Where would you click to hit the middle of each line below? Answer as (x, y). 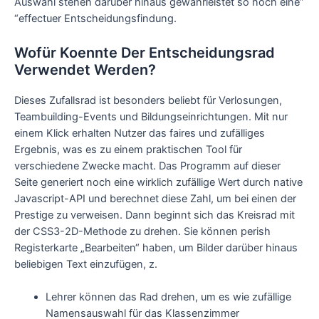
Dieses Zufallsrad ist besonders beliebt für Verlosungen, (148, 100)
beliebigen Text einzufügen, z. (86, 264)
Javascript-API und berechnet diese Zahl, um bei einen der (155, 198)
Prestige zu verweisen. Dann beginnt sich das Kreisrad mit (155, 215)
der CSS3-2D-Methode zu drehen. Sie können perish (142, 231)
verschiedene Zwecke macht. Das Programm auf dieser (147, 166)
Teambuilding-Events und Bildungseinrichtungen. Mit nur (151, 116)
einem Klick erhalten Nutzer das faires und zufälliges (140, 133)
